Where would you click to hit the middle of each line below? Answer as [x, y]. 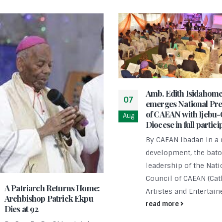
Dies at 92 [22, 208]
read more [163, 204]
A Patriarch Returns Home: [52, 188]
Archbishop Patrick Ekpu [49, 198]
